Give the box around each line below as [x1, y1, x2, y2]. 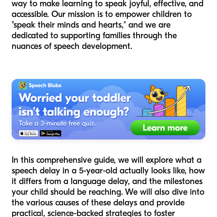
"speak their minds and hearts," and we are [12, 20, 170, 31]
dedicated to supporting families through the [12, 31, 177, 41]
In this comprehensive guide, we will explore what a [12, 155, 201, 166]
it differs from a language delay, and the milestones [12, 176, 202, 187]
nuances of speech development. [12, 41, 132, 52]
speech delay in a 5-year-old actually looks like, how [12, 166, 205, 176]
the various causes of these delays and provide [12, 198, 185, 208]
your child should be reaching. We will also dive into [12, 187, 204, 198]
